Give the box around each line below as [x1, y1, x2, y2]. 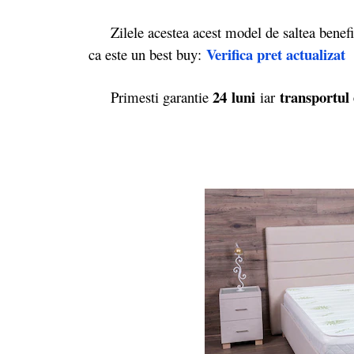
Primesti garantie [88, 86, 213, 107]
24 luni [213, 85, 255, 107]
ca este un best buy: [88, 44, 206, 65]
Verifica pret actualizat [206, 43, 345, 66]
